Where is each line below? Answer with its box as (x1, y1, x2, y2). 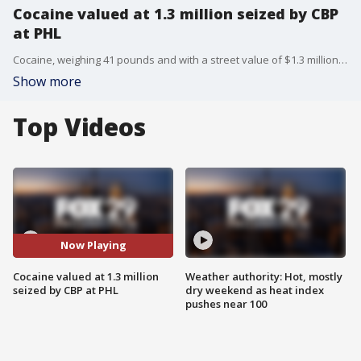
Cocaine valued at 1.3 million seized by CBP (13, 4, 338, 23)
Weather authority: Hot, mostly (185, 268, 342, 284)
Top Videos (13, 110, 146, 143)
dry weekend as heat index (185, 282, 324, 297)
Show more (13, 73, 81, 90)
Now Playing (60, 238, 127, 253)
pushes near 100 (185, 296, 267, 311)
